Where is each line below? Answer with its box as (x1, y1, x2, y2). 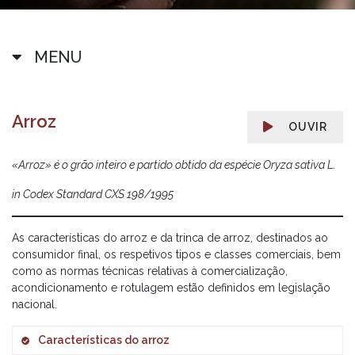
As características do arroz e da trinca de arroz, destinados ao (12, 231, 328, 244)
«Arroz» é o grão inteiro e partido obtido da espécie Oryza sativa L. (12, 158, 336, 171)
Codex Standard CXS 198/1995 (23, 188, 174, 200)
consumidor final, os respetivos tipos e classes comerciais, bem (12, 248, 341, 261)
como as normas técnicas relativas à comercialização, (12, 265, 288, 277)
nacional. (12, 298, 57, 311)
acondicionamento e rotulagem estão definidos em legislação (12, 281, 330, 294)
